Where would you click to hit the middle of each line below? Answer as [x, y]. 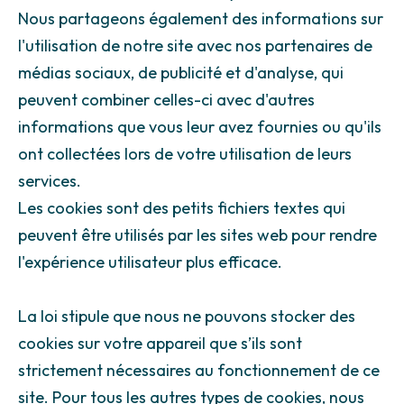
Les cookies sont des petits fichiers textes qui [182, 208]
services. [50, 181]
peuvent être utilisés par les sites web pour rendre [197, 235]
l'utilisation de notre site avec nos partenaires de [195, 46]
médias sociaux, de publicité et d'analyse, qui [181, 73]
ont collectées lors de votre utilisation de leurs [185, 154]
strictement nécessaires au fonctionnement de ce [199, 371]
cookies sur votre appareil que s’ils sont [160, 344]
